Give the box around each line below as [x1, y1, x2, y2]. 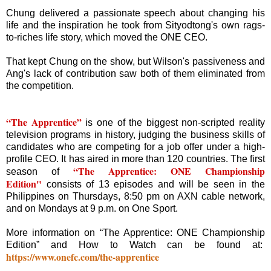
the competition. [6, 80, 74, 91]
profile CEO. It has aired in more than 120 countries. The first [6, 154, 265, 164]
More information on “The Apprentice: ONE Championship [6, 227, 265, 238]
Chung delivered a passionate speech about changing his [6, 8, 265, 18]
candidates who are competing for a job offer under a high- [6, 142, 265, 152]
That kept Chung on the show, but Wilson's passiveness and [6, 56, 265, 67]
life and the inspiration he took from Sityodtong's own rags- [6, 20, 265, 30]
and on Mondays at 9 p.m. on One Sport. [6, 203, 178, 214]
